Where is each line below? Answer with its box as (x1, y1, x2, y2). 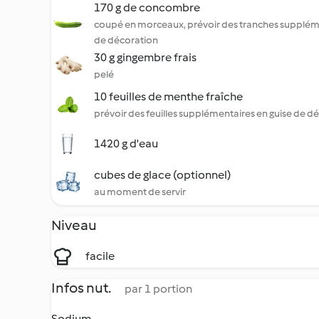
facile (85, 249, 115, 263)
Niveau (51, 216, 97, 234)
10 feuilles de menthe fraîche (94, 90, 243, 103)
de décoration (94, 34, 158, 46)
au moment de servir (94, 186, 186, 198)
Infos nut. (51, 279, 113, 296)
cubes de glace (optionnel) (94, 168, 231, 182)
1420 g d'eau (94, 137, 158, 150)
